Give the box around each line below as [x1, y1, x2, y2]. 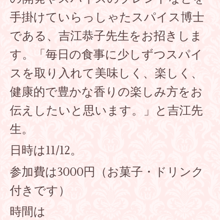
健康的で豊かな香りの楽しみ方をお [10, 84, 203, 100]
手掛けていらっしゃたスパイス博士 [10, 9, 204, 25]
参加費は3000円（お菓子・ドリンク [10, 164, 204, 180]
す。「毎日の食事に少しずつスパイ [10, 47, 203, 62]
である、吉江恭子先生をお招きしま [10, 28, 202, 44]
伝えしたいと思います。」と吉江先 [10, 103, 203, 118]
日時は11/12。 [10, 143, 82, 159]
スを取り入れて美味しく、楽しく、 [10, 65, 203, 81]
